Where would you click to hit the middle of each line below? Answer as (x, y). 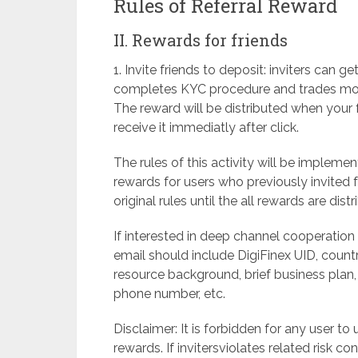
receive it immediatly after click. (206, 127)
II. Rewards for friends (201, 40)
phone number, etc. (169, 293)
